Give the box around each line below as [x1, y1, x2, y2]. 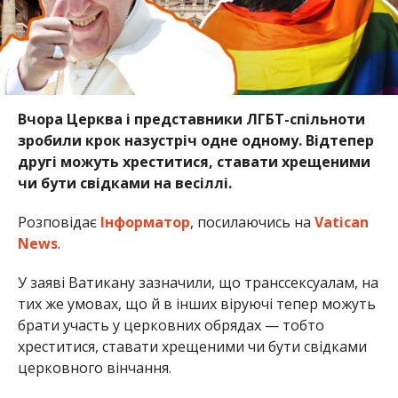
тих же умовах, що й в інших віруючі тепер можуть [17, 293, 376, 314]
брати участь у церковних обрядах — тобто [17, 314, 324, 335]
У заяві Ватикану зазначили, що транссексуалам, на [17, 272, 378, 292]
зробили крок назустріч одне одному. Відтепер [17, 130, 374, 150]
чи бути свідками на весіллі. [17, 172, 232, 193]
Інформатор [99, 211, 190, 232]
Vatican [314, 211, 369, 232]
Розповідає [17, 211, 100, 232]
